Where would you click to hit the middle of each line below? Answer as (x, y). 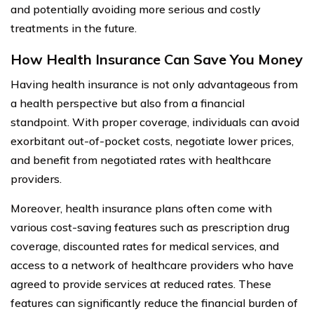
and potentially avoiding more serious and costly (136, 9)
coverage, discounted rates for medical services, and (145, 246)
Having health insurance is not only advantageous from (154, 84)
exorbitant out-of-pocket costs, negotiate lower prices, (152, 141)
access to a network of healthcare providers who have (152, 265)
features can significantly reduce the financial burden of (154, 302)
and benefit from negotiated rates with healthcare (141, 159)
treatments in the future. (74, 28)
